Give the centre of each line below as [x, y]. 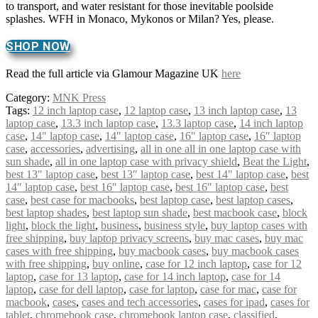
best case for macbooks [82, 199]
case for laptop [162, 289]
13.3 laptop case [197, 123]
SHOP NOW [38, 46]
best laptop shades [46, 212]
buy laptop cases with [259, 225]
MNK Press [79, 97]
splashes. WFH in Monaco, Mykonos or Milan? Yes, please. [140, 18]
